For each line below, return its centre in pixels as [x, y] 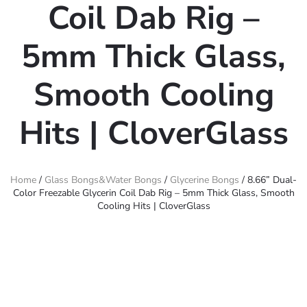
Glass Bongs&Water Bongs [103, 180]
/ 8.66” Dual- [268, 180]
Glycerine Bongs [205, 180]
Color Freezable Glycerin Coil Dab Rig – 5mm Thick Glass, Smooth [153, 193]
